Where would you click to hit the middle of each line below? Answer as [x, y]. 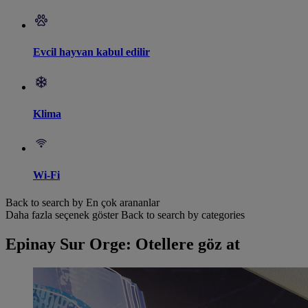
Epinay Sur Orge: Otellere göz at [123, 244]
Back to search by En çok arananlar [82, 202]
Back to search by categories [183, 214]
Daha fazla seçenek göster [62, 214]
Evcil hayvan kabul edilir [91, 52]
